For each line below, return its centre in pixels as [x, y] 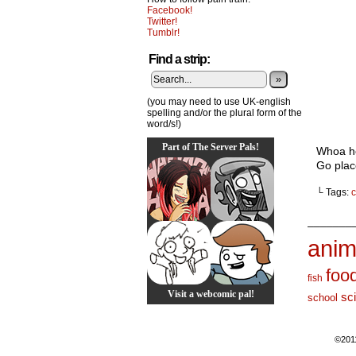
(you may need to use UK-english [219, 102]
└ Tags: [334, 192]
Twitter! [162, 21]
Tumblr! [163, 33]
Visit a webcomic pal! [211, 294]
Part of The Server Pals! [211, 147]
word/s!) [164, 124]
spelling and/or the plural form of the [224, 113]
